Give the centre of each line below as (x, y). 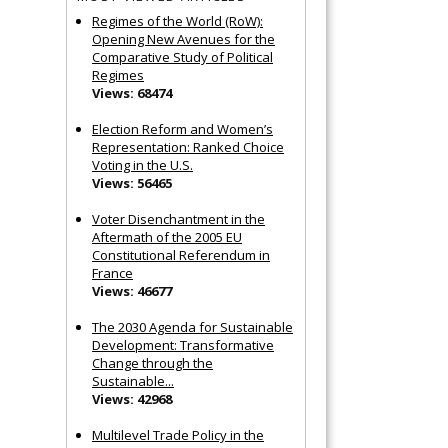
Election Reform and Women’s (182, 128)
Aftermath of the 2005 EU (167, 236)
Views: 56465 (132, 182)
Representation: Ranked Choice (188, 146)
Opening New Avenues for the (183, 38)
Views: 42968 (132, 398)
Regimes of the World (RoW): (177, 20)
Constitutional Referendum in (181, 254)
